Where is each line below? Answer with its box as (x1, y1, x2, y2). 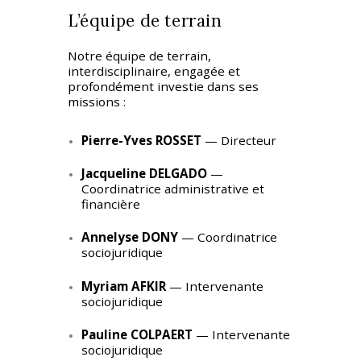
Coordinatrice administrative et (81, 180, 264, 197)
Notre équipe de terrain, (68, 48, 211, 64)
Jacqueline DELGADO (81, 165, 207, 182)
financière (81, 196, 140, 213)
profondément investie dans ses (68, 78, 259, 95)
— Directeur (201, 131, 276, 148)
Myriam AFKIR (81, 277, 166, 294)
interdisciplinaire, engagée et (68, 63, 240, 80)
